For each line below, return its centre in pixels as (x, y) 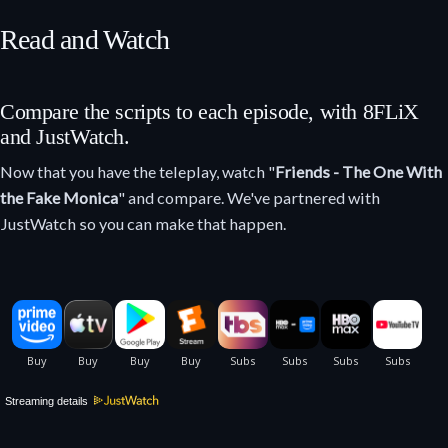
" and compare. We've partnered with (249, 198)
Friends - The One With (358, 172)
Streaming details (48, 401)
